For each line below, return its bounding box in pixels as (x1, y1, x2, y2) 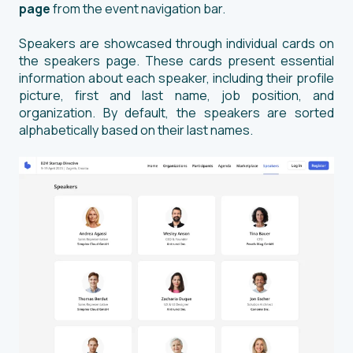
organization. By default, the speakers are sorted (19, 104, 334, 122)
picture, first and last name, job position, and (19, 87, 334, 105)
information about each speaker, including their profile (19, 69, 334, 87)
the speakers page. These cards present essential (19, 52, 334, 70)
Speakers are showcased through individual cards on (19, 35, 334, 53)
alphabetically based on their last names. (19, 121, 255, 139)
